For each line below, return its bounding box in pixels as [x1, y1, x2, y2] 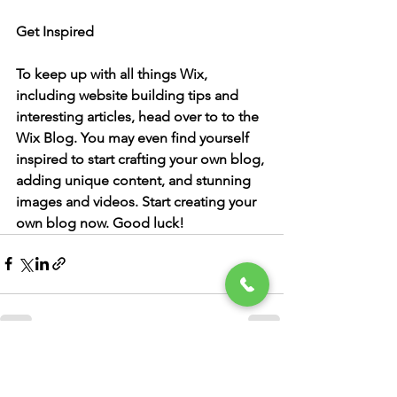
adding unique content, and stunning [16, 171, 254, 189]
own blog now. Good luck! [16, 214, 184, 231]
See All [245, 355, 284, 372]
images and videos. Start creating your [16, 192, 260, 210]
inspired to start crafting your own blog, [16, 150, 268, 167]
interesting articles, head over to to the [16, 107, 262, 125]
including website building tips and [16, 86, 242, 104]
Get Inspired [16, 22, 94, 40]
